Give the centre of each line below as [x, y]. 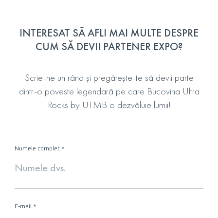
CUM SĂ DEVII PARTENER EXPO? [109, 46]
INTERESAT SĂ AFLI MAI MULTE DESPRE [109, 33]
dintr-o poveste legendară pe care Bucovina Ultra [109, 91]
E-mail [23, 207]
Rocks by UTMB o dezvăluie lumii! [109, 104]
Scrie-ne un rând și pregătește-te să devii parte [109, 77]
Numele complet [37, 149]
